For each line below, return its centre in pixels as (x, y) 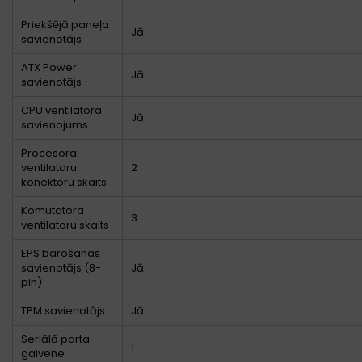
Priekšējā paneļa (65, 25)
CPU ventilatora (61, 111)
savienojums (55, 125)
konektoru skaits (64, 183)
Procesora (49, 154)
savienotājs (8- (61, 268)
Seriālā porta (55, 339)
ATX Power (49, 68)
